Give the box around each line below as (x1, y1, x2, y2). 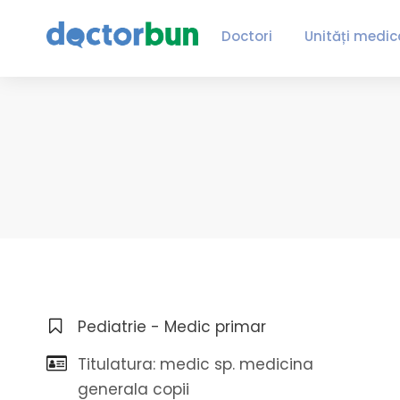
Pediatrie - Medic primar (78, 316, 266, 337)
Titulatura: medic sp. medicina (78, 354, 313, 375)
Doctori (221, 27, 272, 46)
